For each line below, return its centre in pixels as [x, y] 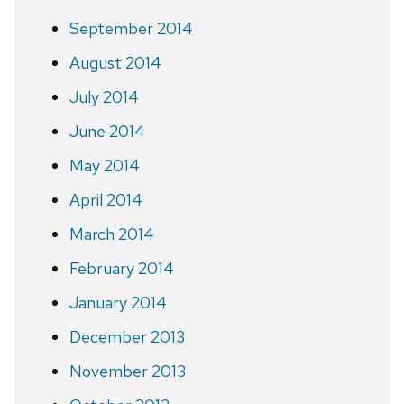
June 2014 [107, 131]
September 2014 [131, 28]
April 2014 [106, 199]
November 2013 [127, 371]
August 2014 [115, 62]
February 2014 [121, 268]
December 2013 [127, 336]
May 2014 [104, 165]
